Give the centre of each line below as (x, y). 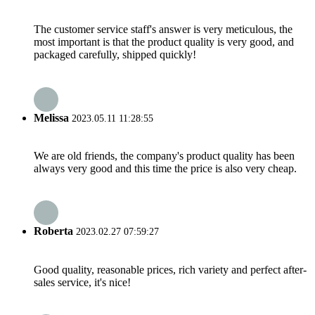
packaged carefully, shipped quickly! (115, 55)
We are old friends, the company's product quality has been (164, 155)
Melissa (51, 117)
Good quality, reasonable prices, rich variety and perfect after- (170, 269)
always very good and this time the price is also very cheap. (165, 168)
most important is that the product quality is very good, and (164, 42)
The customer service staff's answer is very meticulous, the (163, 30)
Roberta (53, 231)
